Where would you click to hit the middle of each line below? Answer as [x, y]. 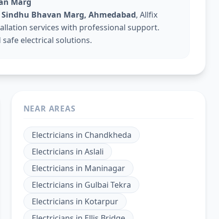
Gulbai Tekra [108, 185]
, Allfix [147, 15]
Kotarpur [101, 201]
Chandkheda [108, 135]
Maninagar [105, 168]
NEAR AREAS [49, 109]
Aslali [94, 152]
